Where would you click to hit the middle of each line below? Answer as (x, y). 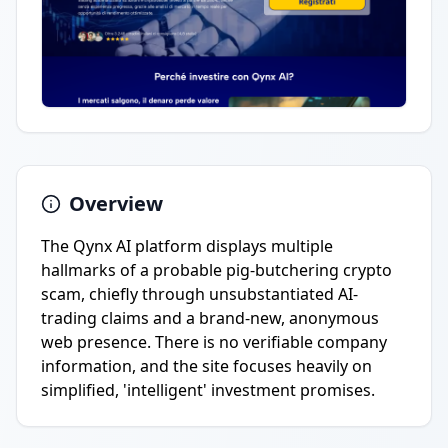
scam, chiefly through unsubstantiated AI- (199, 294)
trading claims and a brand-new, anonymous (210, 318)
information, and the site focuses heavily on (206, 366)
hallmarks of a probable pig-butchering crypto (216, 270)
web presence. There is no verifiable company (214, 342)
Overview (116, 203)
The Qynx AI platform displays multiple (187, 246)
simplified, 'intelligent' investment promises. (208, 390)
